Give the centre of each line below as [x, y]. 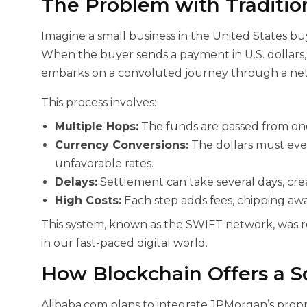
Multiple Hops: [97, 126]
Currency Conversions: [122, 145]
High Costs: [88, 200]
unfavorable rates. [104, 163]
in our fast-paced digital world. [124, 243]
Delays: [76, 182]
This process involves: [99, 102]
